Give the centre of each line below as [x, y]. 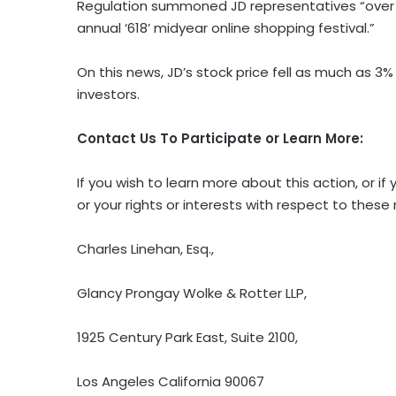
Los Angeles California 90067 [171, 382]
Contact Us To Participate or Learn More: [220, 139]
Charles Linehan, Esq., [145, 249]
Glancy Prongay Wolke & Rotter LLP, [192, 293]
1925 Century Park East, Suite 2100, [187, 338]
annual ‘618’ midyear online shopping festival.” [226, 28]
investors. [108, 95]
